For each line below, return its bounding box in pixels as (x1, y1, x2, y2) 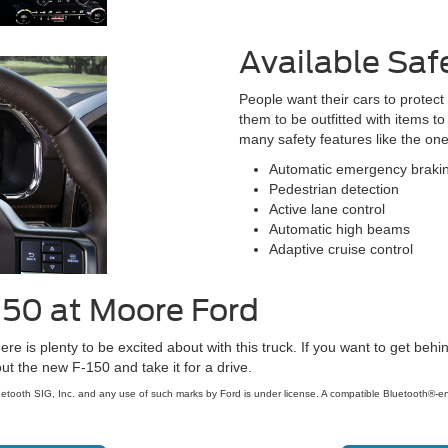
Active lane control (269, 200, 385, 217)
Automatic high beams (269, 220, 410, 237)
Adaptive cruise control (269, 240, 413, 257)
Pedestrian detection (269, 180, 399, 197)
